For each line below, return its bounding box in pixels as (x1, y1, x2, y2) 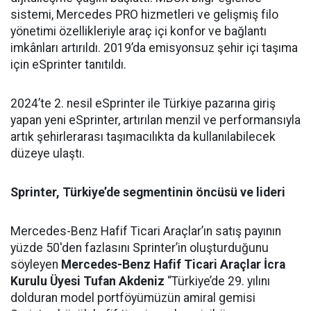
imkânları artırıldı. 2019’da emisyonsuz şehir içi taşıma (10, 41, 298, 56)
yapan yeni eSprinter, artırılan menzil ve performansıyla (10, 113, 301, 128)
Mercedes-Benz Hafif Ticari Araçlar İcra (61, 258, 285, 272)
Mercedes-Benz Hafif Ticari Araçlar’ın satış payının (10, 224, 281, 239)
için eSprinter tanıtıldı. (10, 58, 126, 72)
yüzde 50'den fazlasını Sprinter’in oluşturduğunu (10, 241, 269, 255)
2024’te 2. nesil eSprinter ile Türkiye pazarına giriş (10, 96, 276, 111)
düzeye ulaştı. (10, 146, 85, 161)
